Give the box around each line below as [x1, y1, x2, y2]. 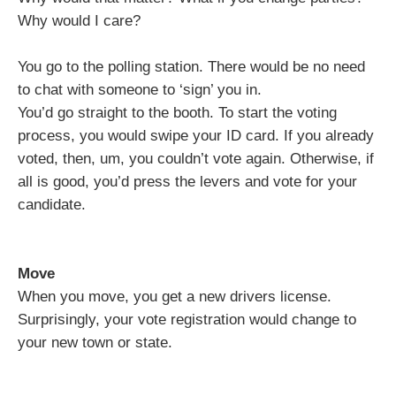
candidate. [18, 196, 86, 213]
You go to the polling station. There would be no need [18, 58, 365, 75]
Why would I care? [18, 12, 141, 29]
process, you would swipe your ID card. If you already [18, 127, 374, 144]
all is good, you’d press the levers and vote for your [18, 173, 357, 190]
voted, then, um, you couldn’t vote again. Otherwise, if [18, 150, 374, 167]
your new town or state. [18, 334, 172, 351]
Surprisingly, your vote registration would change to [18, 311, 356, 328]
